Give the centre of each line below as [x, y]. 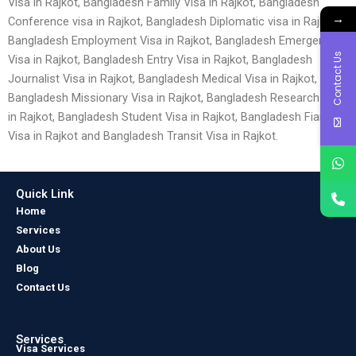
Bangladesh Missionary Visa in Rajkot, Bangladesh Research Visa [176, 98]
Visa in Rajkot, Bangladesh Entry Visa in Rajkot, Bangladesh [160, 60]
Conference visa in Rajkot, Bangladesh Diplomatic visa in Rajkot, [173, 21]
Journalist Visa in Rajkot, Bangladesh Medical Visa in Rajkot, [163, 79]
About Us [38, 250]
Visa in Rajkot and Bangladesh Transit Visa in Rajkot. [143, 136]
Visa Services [50, 348]
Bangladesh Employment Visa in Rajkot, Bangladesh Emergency [172, 41]
